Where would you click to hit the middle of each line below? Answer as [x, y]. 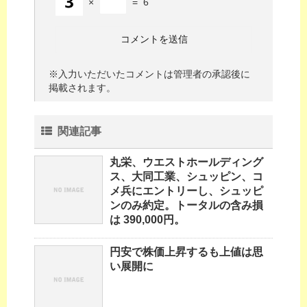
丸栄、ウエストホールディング [186, 162]
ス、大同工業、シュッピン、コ [186, 177]
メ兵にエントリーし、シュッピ [186, 191]
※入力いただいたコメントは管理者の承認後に [149, 74]
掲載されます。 [82, 88]
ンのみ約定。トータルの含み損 [186, 206]
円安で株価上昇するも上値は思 [186, 252]
